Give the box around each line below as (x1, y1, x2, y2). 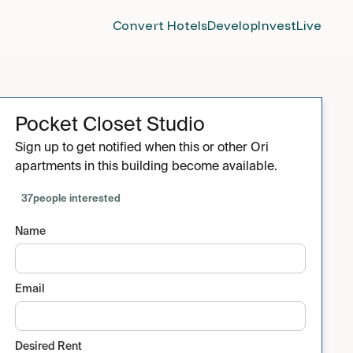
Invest (258, 17, 296, 33)
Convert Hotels (113, 17, 207, 33)
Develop (207, 17, 258, 33)
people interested (33, 193, 121, 204)
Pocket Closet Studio (15, 116, 206, 136)
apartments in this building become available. (15, 161, 278, 173)
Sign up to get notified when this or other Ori (15, 142, 269, 154)
